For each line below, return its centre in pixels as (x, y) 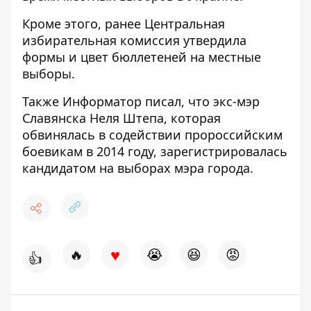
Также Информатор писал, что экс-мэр (141, 101)
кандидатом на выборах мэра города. (138, 168)
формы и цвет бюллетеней (104, 57)
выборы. (49, 74)
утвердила (215, 40)
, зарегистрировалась (220, 151)
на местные (224, 57)
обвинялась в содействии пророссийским (152, 135)
